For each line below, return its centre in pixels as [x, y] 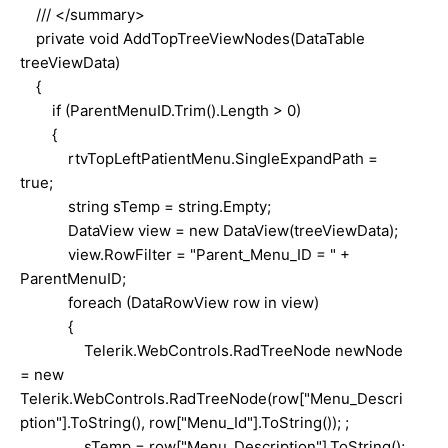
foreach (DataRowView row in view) [169, 302]
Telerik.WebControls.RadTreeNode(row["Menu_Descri [211, 398]
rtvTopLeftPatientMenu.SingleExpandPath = [199, 158]
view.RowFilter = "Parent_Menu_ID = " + [185, 254]
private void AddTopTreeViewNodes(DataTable [192, 38]
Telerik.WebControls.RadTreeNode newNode [211, 350]
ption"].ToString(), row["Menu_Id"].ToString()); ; [184, 422]
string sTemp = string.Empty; [145, 206]
